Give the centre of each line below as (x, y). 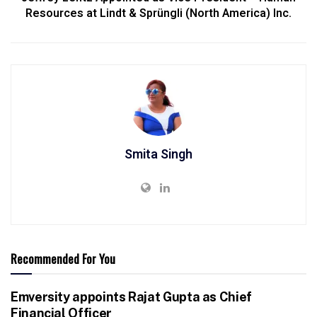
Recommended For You (63, 258)
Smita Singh (158, 154)
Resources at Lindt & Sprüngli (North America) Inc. (158, 13)
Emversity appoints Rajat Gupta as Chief (131, 296)
